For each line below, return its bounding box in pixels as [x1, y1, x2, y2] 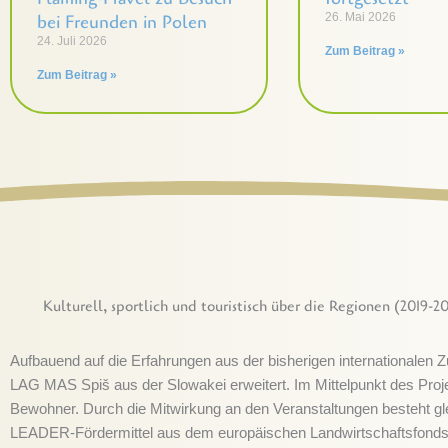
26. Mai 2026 [324, 9, 396, 24]
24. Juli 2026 [37, 33, 107, 48]
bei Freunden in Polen [37, 9, 207, 34]
